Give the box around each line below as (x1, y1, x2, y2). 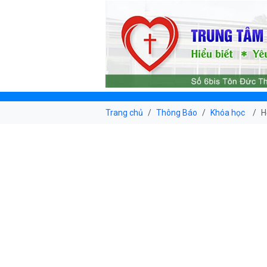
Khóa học (210, 107, 245, 117)
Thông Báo (156, 107, 197, 117)
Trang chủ (105, 107, 143, 117)
